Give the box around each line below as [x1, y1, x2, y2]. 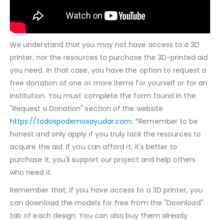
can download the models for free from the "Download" [10, 197, 203, 208]
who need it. [10, 167, 52, 177]
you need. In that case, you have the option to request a [10, 65, 206, 75]
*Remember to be [133, 116, 198, 126]
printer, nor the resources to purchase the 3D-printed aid [10, 52, 208, 62]
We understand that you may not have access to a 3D [10, 39, 200, 50]
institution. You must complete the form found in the [10, 90, 196, 101]
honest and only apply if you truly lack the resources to [10, 129, 201, 139]
